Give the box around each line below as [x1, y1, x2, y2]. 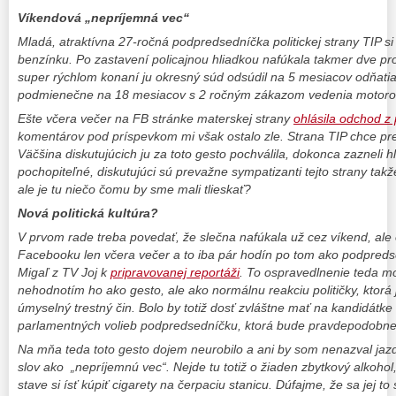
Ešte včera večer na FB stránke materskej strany [18, 110, 293, 126]
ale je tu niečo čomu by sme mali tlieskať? [18, 181, 255, 196]
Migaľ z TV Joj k [18, 265, 110, 280]
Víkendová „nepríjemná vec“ [18, 10, 189, 25]
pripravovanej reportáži [110, 265, 240, 280]
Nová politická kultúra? [18, 205, 162, 220]
